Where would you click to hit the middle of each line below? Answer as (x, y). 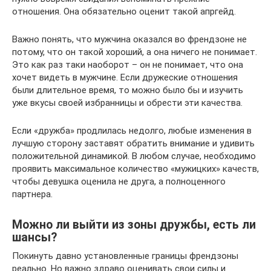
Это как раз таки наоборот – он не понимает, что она (128, 64)
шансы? (34, 237)
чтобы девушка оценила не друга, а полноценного (119, 181)
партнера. (32, 194)
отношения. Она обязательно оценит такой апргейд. (124, 11)
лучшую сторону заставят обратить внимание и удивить (133, 143)
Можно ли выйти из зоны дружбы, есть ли (134, 224)
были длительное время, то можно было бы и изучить (128, 90)
